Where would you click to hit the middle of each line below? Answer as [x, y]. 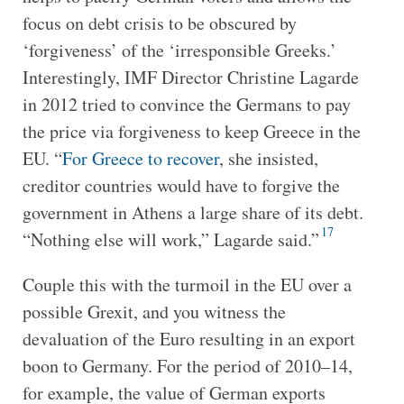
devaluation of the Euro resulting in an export [188, 338]
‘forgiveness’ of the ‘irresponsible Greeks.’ [179, 50]
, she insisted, [268, 158]
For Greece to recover [140, 158]
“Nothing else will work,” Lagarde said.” [170, 239]
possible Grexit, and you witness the [154, 311]
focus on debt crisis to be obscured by [159, 23]
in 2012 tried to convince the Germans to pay [186, 104]
